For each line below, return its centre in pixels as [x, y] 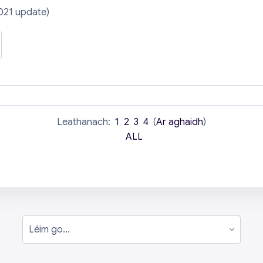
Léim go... [42, 236]
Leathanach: [86, 122]
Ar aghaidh [180, 122]
